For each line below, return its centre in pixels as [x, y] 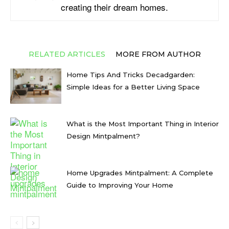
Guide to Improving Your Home [120, 185]
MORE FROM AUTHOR [158, 54]
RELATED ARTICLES [67, 54]
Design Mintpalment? [103, 136]
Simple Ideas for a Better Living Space [133, 87]
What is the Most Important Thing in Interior [143, 123]
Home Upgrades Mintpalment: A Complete [140, 173]
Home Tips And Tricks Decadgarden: [131, 74]
